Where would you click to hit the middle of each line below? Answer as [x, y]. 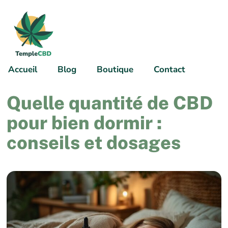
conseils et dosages [94, 142]
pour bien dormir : [84, 122]
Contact [169, 69]
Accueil [23, 69]
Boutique [115, 69]
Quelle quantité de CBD [110, 103]
